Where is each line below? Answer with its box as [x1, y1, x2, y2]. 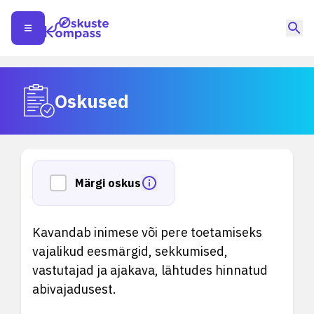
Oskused [55, 88, 129, 113]
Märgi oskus [75, 176, 141, 190]
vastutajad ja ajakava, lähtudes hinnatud [32, 262, 268, 278]
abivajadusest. [32, 281, 116, 297]
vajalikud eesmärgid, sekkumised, [32, 243, 228, 259]
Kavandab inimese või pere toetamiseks [32, 224, 262, 240]
